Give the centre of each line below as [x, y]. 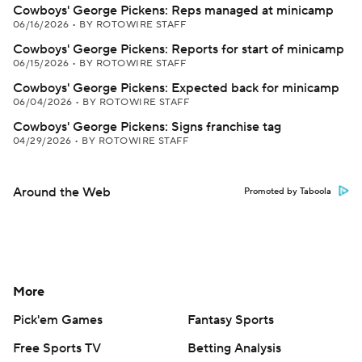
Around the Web [62, 192]
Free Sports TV [57, 348]
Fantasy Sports [231, 320]
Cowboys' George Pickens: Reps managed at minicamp [173, 11]
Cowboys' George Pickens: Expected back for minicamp [176, 88]
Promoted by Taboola [288, 192]
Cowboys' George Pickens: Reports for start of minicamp [179, 49]
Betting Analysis [234, 348]
